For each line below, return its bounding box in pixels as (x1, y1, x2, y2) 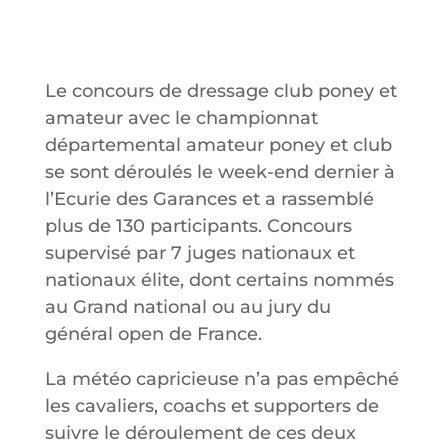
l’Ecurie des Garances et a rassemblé (44, 188, 374, 211)
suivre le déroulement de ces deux (44, 422, 356, 445)
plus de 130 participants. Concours (44, 215, 352, 238)
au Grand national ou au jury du (44, 296, 331, 319)
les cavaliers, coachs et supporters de (44, 395, 379, 418)
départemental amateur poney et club (44, 134, 392, 157)
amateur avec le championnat (44, 107, 318, 130)
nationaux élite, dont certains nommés (44, 269, 394, 292)
